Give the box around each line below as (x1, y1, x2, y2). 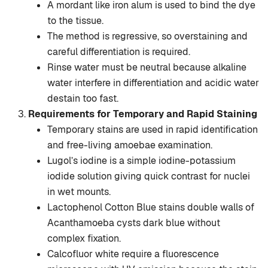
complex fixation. (47, 232, 121, 245)
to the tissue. (47, 14, 103, 28)
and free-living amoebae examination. (47, 139, 212, 152)
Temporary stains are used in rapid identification (47, 123, 258, 136)
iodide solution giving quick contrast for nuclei (47, 170, 250, 183)
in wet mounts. (47, 185, 111, 199)
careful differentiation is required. (47, 45, 190, 59)
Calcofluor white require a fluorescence (47, 248, 219, 261)
